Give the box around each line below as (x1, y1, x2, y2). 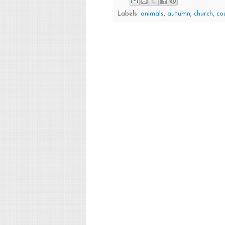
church (194, 11, 213, 17)
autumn (167, 11, 190, 17)
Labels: (118, 11, 141, 17)
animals (141, 11, 164, 17)
